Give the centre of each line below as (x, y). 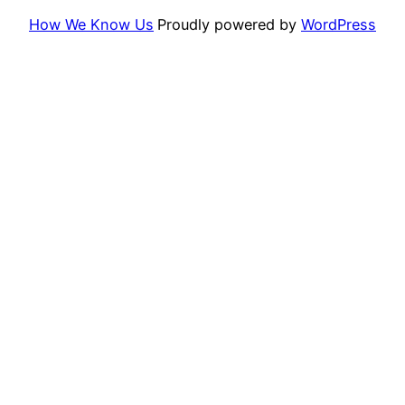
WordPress (339, 24)
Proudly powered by (229, 24)
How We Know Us (91, 24)
